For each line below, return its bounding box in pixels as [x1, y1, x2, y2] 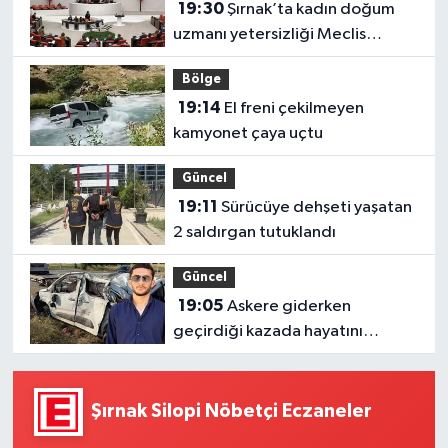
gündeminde [173, 50, 272, 68]
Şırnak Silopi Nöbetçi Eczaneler [91, 402, 372, 421]
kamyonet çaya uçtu [173, 124, 324, 142]
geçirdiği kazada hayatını [173, 322, 364, 340]
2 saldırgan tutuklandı [173, 223, 337, 241]
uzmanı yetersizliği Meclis [173, 25, 367, 43]
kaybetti [173, 347, 237, 365]
